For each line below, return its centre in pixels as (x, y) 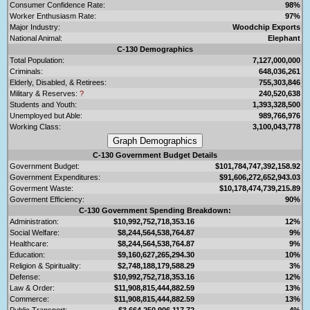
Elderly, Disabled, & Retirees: (58, 82)
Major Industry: (35, 27)
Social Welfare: (35, 232)
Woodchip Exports (266, 27)
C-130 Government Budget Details (155, 155)
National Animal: (36, 38)
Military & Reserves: (45, 93)
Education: (27, 254)
